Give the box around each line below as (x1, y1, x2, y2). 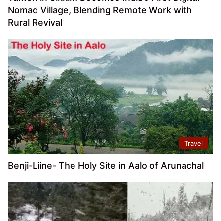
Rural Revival (8, 17, 62, 28)
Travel (184, 139, 203, 147)
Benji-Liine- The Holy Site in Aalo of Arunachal (8, 160, 204, 171)
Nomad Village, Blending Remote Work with (8, 4, 192, 15)
